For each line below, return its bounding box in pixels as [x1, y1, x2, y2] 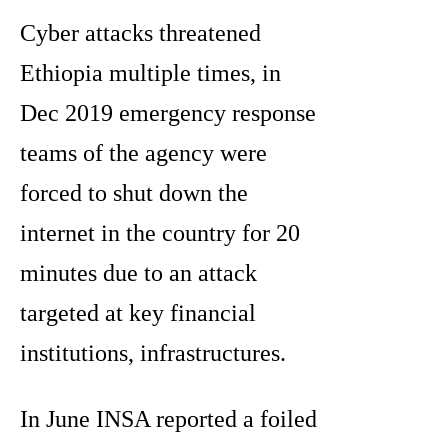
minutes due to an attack [20, 260, 257, 287]
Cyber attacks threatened [20, 20, 261, 47]
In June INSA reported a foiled [20, 406, 317, 433]
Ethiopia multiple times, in [20, 60, 281, 87]
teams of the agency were [20, 140, 267, 167]
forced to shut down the [20, 180, 248, 207]
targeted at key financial [20, 300, 256, 327]
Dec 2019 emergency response [20, 100, 316, 127]
